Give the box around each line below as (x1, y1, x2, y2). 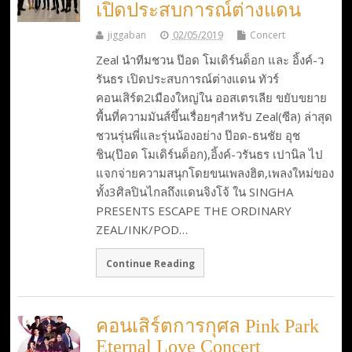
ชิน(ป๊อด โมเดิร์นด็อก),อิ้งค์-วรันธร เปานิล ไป (95, 145, 323, 162)
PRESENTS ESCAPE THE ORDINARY (95, 202, 291, 218)
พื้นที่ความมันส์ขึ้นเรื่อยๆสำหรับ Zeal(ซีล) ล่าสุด (95, 108, 332, 124)
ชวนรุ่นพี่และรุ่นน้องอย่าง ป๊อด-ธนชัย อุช (95, 126, 300, 143)
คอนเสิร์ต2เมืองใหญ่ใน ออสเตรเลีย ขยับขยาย (95, 89, 327, 105)
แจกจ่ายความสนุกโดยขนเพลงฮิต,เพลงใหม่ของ (95, 164, 334, 181)
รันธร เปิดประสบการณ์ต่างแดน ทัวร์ (95, 70, 279, 86)
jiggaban (107, 27, 146, 42)
